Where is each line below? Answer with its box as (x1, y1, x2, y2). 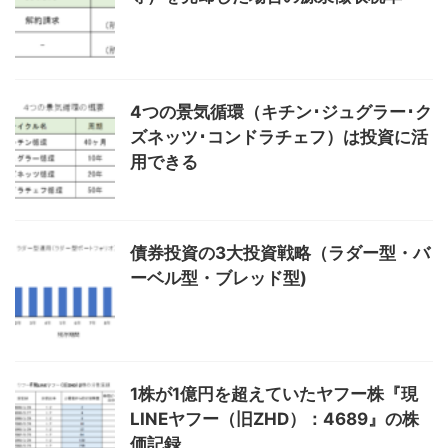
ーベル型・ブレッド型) (130, 268, 307, 289)
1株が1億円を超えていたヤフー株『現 (130, 384, 418, 405)
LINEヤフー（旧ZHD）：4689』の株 (130, 409, 419, 430)
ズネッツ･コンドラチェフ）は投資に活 (130, 127, 428, 148)
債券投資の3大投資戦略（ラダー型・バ (130, 243, 430, 264)
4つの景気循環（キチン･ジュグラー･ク (130, 102, 432, 123)
